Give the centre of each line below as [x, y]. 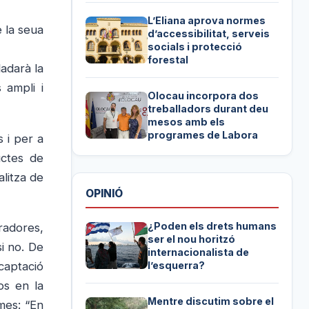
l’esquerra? [177, 265]
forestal [168, 60]
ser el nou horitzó [192, 239]
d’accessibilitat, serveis [209, 34]
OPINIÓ [104, 193]
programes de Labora [203, 135]
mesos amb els [187, 122]
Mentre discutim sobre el [211, 301]
